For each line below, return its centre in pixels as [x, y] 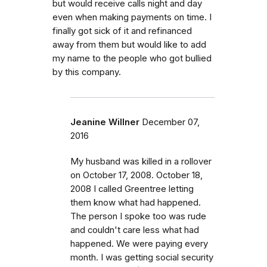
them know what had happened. [136, 202]
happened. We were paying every [139, 243]
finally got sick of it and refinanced [122, 31]
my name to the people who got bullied [132, 58]
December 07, [171, 122]
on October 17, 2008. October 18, [136, 175]
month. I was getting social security [142, 257]
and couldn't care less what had [135, 230]
